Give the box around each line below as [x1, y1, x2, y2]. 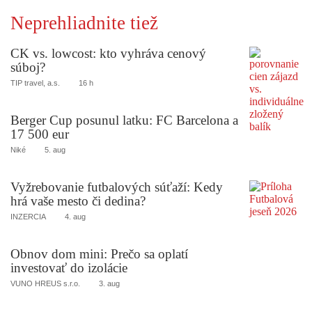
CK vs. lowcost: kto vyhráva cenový [10, 46, 206, 61]
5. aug [45, 146, 65, 155]
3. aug [99, 279, 120, 288]
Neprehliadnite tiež [10, 13, 158, 34]
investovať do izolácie [10, 260, 127, 275]
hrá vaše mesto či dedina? [10, 194, 146, 209]
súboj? [10, 60, 45, 75]
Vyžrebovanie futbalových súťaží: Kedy [10, 180, 223, 195]
